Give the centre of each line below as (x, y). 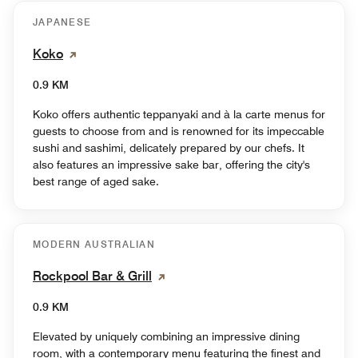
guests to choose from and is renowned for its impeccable (179, 131)
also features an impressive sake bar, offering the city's (171, 165)
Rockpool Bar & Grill (92, 276)
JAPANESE (62, 22)
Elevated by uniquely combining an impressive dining (166, 337)
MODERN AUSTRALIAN (94, 245)
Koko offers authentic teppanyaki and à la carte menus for (179, 115)
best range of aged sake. (96, 182)
